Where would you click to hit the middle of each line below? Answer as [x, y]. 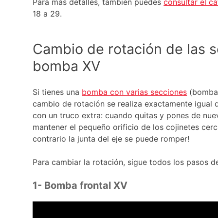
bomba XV [67, 66]
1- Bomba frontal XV [80, 186]
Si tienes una [57, 92]
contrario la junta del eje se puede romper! [111, 139]
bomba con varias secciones [135, 92]
